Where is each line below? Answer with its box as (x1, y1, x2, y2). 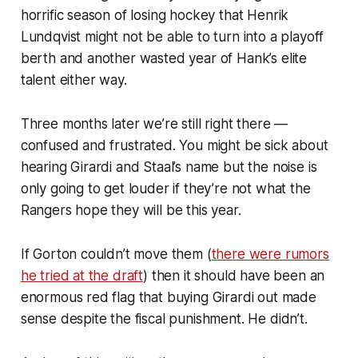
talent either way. (20, 71, 127, 88)
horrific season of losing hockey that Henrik (20, 6, 289, 23)
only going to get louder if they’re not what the (20, 180, 311, 197)
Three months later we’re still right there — (20, 115, 288, 132)
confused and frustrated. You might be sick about (20, 137, 328, 153)
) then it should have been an (143, 267, 325, 284)
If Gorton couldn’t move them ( (20, 245, 212, 262)
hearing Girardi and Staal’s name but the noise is (20, 158, 317, 175)
